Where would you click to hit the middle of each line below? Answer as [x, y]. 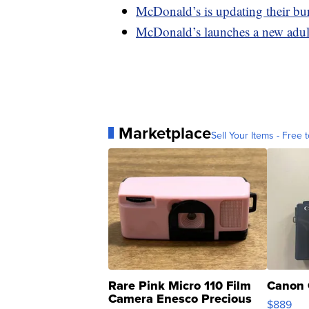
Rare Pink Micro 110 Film [180, 285]
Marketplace [165, 133]
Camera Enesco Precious [180, 298]
